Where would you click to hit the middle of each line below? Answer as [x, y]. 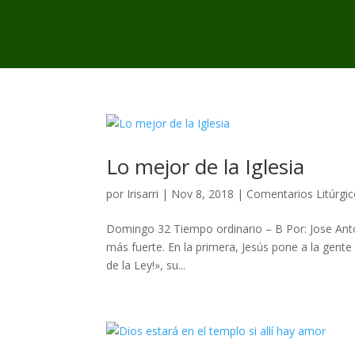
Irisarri [143, 194]
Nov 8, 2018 [203, 194]
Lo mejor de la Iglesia [206, 166]
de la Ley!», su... [146, 265]
